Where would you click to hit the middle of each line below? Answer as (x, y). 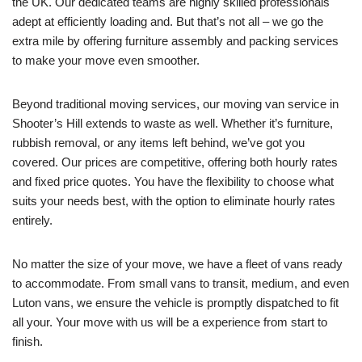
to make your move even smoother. (106, 60)
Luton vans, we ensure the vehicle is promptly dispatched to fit (175, 303)
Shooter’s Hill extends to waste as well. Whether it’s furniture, (173, 123)
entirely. (32, 220)
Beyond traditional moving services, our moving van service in (175, 104)
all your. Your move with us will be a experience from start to (170, 322)
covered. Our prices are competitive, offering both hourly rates (175, 162)
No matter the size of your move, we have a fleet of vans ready (177, 264)
